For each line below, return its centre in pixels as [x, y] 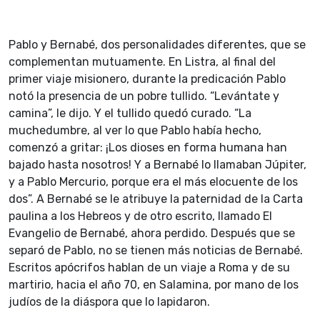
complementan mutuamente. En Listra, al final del [142, 62]
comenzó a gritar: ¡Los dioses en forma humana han [148, 148]
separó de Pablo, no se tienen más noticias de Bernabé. [156, 251]
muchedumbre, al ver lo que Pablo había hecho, [135, 131]
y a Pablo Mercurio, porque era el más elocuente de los [153, 182]
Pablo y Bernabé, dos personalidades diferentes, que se [157, 45]
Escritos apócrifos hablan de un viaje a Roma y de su [149, 268]
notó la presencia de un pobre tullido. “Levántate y [144, 96]
